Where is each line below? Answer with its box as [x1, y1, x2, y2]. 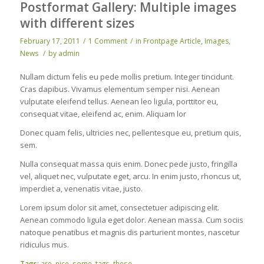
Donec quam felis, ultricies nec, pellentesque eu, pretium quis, [19, 127, 241, 138]
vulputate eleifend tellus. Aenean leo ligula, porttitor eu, [19, 95, 218, 107]
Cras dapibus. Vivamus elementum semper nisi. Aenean [19, 83, 220, 94]
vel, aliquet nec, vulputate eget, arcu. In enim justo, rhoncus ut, [19, 170, 241, 181]
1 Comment [88, 35, 127, 46]
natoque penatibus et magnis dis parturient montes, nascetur [19, 226, 240, 237]
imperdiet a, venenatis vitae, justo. [19, 183, 143, 194]
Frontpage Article [143, 35, 201, 46]
